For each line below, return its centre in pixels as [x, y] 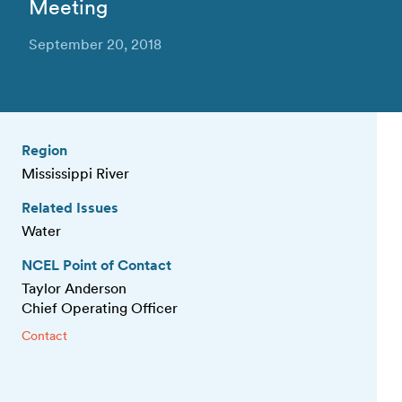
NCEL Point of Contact [96, 265]
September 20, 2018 [95, 44]
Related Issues [70, 208]
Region [44, 150]
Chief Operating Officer [100, 308]
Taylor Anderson [74, 288]
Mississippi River [75, 174]
